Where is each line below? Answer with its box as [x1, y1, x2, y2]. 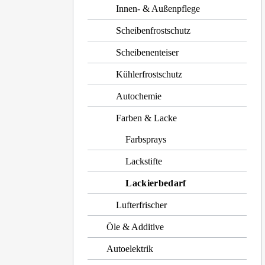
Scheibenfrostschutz [116, 25, 191, 35]
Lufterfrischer [116, 200, 167, 210]
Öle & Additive [106, 222, 164, 232]
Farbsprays [125, 134, 167, 144]
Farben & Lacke [116, 113, 177, 123]
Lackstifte [125, 156, 163, 166]
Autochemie [116, 91, 162, 101]
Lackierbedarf [125, 178, 186, 188]
